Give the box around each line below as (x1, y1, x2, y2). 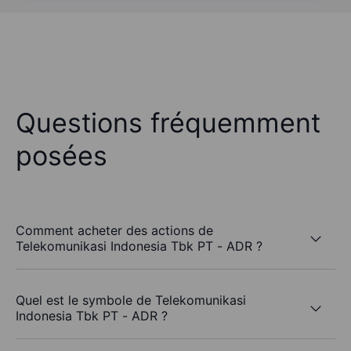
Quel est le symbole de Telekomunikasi (16, 292, 246, 309)
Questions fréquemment (16, 107, 320, 139)
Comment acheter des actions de (16, 223, 213, 239)
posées (16, 139, 107, 172)
